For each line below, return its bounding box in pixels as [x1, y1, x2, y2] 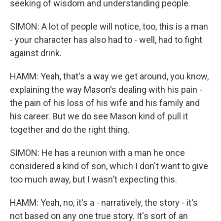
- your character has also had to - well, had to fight [10, 35, 202, 45]
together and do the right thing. [10, 124, 130, 135]
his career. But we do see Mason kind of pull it [10, 111, 188, 121]
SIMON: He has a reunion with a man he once [10, 147, 185, 158]
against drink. [10, 48, 62, 58]
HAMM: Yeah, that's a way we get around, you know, [10, 71, 209, 81]
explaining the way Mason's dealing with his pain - [10, 84, 202, 95]
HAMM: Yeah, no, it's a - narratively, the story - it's [10, 197, 198, 208]
